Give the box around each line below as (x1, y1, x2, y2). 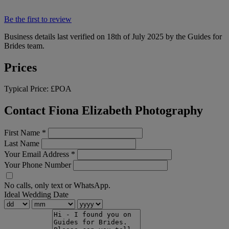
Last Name (4, 139, 39, 148)
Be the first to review (4, 14, 72, 24)
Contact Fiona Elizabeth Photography (4, 104, 203, 118)
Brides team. (4, 41, 44, 50)
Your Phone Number (4, 161, 71, 170)
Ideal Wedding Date (4, 190, 68, 199)
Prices (4, 60, 37, 74)
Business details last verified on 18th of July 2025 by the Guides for (4, 32, 222, 41)
